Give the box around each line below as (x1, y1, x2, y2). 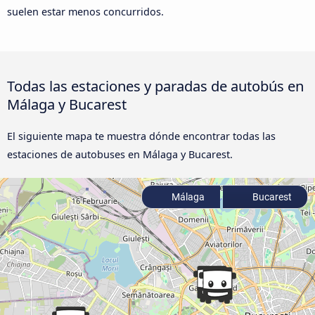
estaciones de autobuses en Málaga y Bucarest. (7, 148, 233, 162)
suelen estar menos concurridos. (7, 5, 164, 19)
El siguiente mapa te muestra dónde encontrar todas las (7, 129, 276, 143)
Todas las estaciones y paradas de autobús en (7, 76, 304, 96)
